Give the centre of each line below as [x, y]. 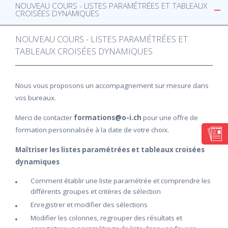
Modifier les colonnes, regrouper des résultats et [106, 218]
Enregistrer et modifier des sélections [89, 205]
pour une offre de [170, 118]
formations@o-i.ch [108, 118]
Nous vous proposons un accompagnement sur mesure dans [112, 85]
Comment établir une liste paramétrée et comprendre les [121, 181]
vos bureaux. [36, 98]
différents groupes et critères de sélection [96, 191]
